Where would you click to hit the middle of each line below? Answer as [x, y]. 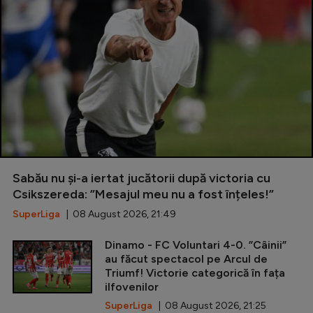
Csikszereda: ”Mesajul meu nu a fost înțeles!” [143, 195]
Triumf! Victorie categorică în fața [195, 273]
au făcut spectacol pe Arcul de [186, 259]
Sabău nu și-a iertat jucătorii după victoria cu [141, 179]
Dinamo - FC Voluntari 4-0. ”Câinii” [196, 245]
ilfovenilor [132, 287]
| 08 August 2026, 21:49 [118, 214]
